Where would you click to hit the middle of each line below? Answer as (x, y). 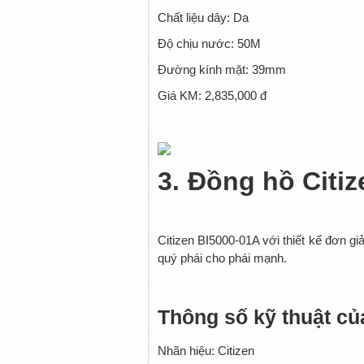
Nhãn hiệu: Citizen (206, 350)
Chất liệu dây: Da (203, 17)
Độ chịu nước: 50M (209, 43)
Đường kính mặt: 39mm (221, 69)
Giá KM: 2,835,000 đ (212, 95)
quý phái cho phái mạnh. (222, 258)
